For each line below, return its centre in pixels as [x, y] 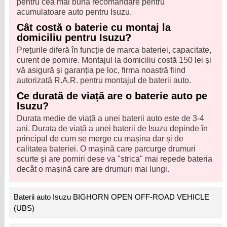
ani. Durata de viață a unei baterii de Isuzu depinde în [112, 129]
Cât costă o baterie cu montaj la [94, 28]
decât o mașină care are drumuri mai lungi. [93, 169]
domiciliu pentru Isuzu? [74, 38]
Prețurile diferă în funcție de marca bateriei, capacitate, [114, 50]
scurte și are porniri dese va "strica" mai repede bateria [115, 159]
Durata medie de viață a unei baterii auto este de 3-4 [111, 119]
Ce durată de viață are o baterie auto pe [112, 96]
